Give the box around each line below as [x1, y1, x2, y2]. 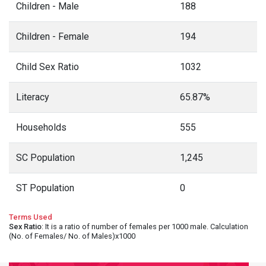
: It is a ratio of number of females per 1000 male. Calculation [42, 222, 248, 231]
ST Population [16, 182, 74, 194]
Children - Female [16, 31, 89, 42]
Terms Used [9, 213, 52, 221]
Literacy [16, 91, 49, 103]
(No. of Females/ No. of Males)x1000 [9, 232, 135, 240]
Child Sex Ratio [16, 61, 79, 72]
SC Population [16, 152, 75, 163]
